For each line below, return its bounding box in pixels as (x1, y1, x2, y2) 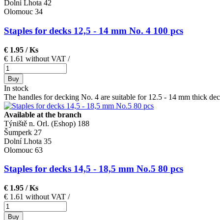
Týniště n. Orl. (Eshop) (4, 119, 76, 128)
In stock (4, 83, 28, 92)
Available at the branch (4, 110, 82, 119)
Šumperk (4, 128, 32, 137)
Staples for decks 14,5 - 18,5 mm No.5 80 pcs (4, 164, 183, 174)
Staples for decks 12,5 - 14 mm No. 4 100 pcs (4, 25, 183, 36)
